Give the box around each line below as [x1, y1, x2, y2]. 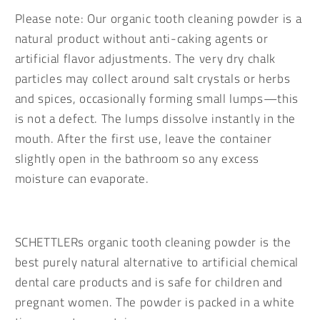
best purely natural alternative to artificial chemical [14, 253, 299, 271]
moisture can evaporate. [14, 169, 149, 188]
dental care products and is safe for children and [14, 273, 283, 291]
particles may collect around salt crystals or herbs [14, 69, 291, 88]
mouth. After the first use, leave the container [14, 129, 272, 148]
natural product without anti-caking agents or [14, 29, 269, 48]
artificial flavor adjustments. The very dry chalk [14, 49, 276, 68]
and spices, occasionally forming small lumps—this [14, 89, 299, 108]
